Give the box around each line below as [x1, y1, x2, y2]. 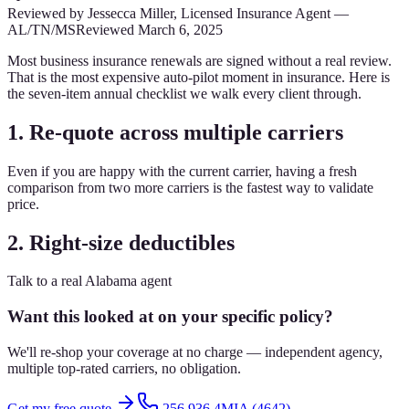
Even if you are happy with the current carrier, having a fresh [7, 163, 357, 179]
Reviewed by [7, 5, 88, 21]
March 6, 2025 [138, 21, 223, 37]
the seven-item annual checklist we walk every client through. [7, 85, 362, 101]
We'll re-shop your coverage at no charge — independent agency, [7, 343, 383, 360]
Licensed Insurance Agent [181, 5, 330, 21]
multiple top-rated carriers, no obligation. [7, 360, 241, 376]
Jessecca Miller [88, 5, 173, 21]
